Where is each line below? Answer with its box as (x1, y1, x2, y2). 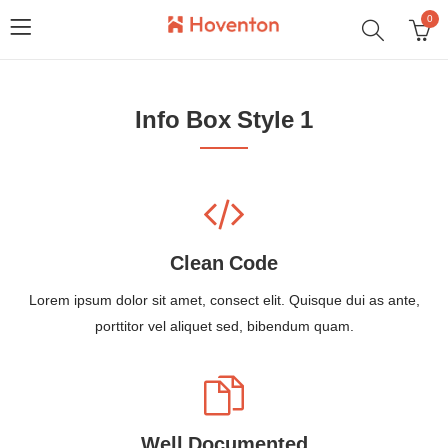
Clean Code (170, 249, 278, 280)
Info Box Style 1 (135, 103, 313, 139)
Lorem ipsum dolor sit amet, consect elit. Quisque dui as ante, (28, 290, 420, 312)
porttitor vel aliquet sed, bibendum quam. (94, 316, 354, 338)
